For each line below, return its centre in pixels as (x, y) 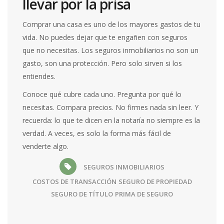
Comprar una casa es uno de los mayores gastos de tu (112, 24)
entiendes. (39, 76)
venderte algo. (46, 146)
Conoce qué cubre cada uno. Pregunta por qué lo (102, 94)
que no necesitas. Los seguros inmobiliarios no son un (111, 50)
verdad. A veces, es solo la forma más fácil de (97, 133)
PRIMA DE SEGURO (144, 194)
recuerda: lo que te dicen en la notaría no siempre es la (111, 120)
